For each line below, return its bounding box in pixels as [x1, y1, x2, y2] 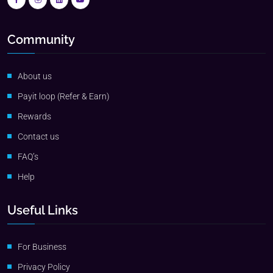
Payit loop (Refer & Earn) [18, 91, 110, 102]
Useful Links [7, 203, 78, 218]
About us [18, 71, 52, 82]
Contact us [18, 132, 59, 142]
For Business [18, 242, 66, 252]
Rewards [18, 112, 51, 122]
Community [7, 32, 75, 48]
